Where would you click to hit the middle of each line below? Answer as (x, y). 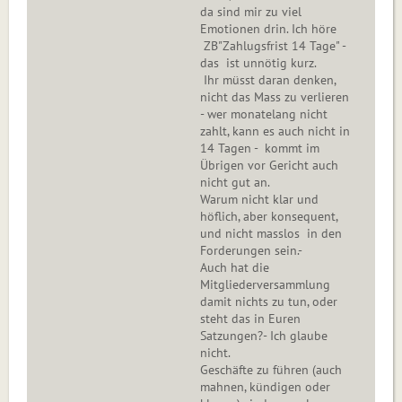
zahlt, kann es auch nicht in (275, 131)
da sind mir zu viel (251, 12)
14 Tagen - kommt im (260, 149)
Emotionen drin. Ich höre (268, 29)
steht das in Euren (250, 319)
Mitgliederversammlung (265, 285)
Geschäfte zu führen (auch (271, 370)
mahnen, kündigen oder (265, 387)
